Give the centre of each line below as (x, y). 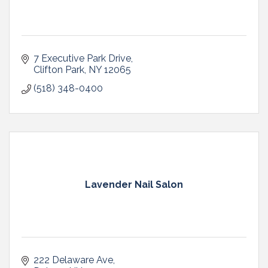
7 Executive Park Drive (82, 58)
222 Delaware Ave (73, 260)
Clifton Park (59, 69)
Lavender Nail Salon (134, 184)
